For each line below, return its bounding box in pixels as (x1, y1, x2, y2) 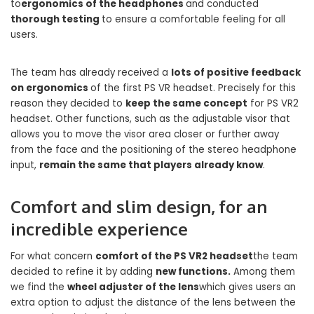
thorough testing (11, 12, 102, 26)
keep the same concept (125, 96, 247, 110)
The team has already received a (11, 65, 171, 79)
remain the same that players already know (39, 158, 263, 172)
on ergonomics (11, 81, 90, 95)
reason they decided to (11, 96, 125, 110)
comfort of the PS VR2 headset (95, 249, 253, 263)
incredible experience (11, 217, 188, 240)
